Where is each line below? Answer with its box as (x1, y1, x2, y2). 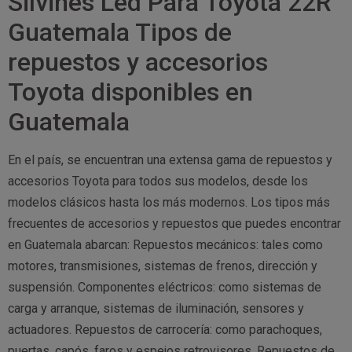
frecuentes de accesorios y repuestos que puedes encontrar (8, 216, 341, 232)
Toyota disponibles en (8, 77, 253, 108)
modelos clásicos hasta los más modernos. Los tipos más (8, 195, 330, 211)
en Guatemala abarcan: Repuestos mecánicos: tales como (8, 237, 323, 253)
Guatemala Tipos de (8, 17, 232, 48)
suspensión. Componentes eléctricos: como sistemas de (8, 280, 321, 295)
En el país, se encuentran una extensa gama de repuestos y (8, 152, 332, 168)
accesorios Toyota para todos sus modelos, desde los (8, 174, 308, 189)
